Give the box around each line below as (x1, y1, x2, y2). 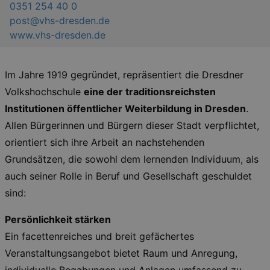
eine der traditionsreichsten (84, 86, 216, 98)
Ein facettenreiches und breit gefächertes (5, 230, 194, 242)
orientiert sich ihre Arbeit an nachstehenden (5, 136, 204, 148)
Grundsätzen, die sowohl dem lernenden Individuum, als (5, 153, 259, 165)
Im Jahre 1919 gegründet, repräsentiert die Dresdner (5, 69, 243, 81)
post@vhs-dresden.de (10, 14, 110, 27)
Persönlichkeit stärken (5, 213, 111, 225)
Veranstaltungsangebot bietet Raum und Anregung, (5, 247, 237, 259)
